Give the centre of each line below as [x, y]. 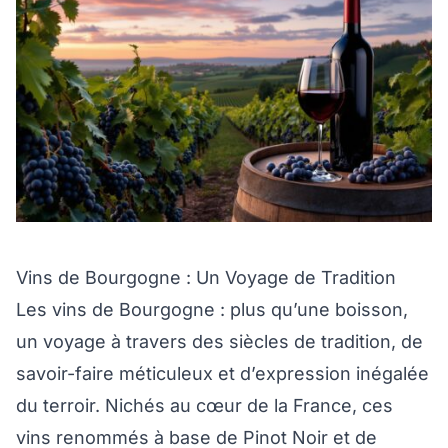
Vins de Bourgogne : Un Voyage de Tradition [206, 278]
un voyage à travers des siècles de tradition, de [219, 342]
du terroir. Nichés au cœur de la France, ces [204, 406]
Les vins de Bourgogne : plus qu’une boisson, [212, 310]
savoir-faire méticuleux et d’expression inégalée [222, 374]
